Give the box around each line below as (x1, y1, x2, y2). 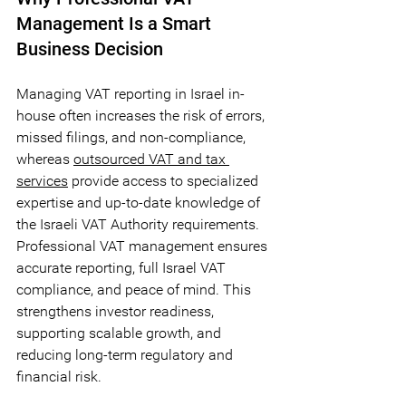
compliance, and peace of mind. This (16, 280, 255, 298)
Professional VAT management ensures (16, 237, 271, 255)
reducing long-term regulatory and (16, 345, 237, 363)
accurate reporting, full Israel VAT (16, 258, 229, 276)
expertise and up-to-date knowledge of (16, 193, 264, 211)
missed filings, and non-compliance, (16, 128, 249, 146)
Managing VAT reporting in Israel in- (16, 84, 245, 102)
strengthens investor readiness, (16, 302, 217, 320)
